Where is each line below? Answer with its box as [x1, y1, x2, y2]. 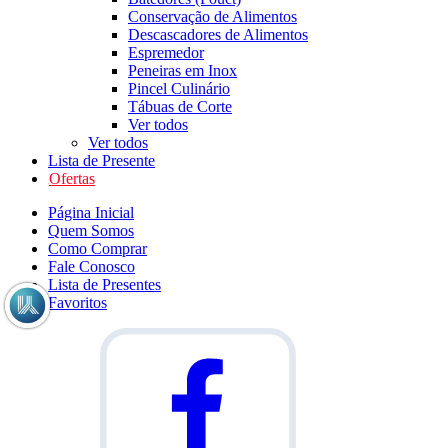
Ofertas [49, 170, 95, 187]
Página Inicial [48, 204, 134, 221]
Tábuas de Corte [128, 98, 232, 115]
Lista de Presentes [48, 276, 161, 293]
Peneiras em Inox [128, 62, 237, 79]
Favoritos [48, 294, 107, 311]
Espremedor [128, 44, 204, 61]
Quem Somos [48, 222, 134, 239]
